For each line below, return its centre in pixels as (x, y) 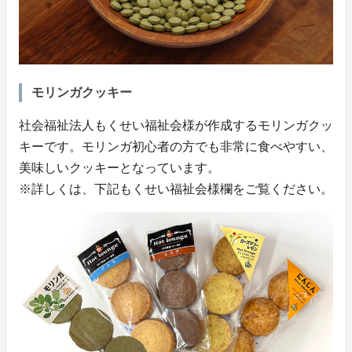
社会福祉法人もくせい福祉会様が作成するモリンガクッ (176, 125)
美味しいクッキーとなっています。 (119, 167)
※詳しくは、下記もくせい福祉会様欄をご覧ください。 (176, 189)
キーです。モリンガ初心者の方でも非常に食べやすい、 (176, 146)
